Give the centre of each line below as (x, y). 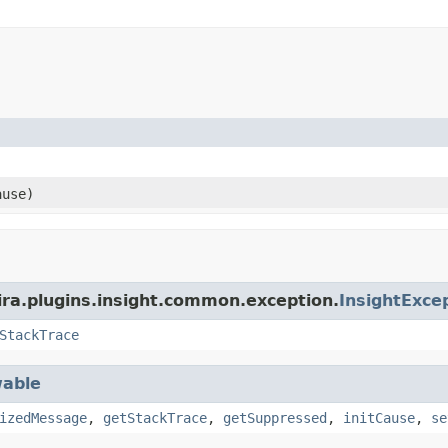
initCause (379, 417)
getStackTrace (155, 417)
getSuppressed (275, 417)
